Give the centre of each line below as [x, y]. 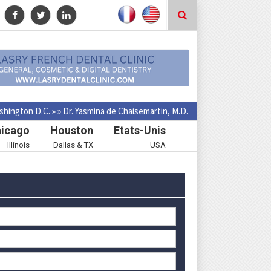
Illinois [18, 145]
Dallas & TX [73, 145]
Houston [72, 131]
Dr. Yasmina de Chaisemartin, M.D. [126, 111]
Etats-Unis [140, 131]
